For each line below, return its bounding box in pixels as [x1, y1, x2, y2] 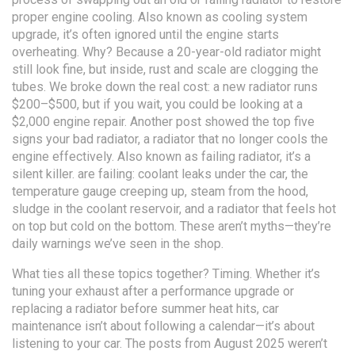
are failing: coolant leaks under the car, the [74, 166, 308, 181]
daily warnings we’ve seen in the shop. [12, 236, 223, 251]
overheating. [12, 44, 79, 59]
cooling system [222, 10, 307, 25]
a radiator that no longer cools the [143, 132, 328, 147]
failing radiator [201, 149, 280, 164]
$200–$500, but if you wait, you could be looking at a [12, 97, 303, 112]
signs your [12, 132, 73, 147]
